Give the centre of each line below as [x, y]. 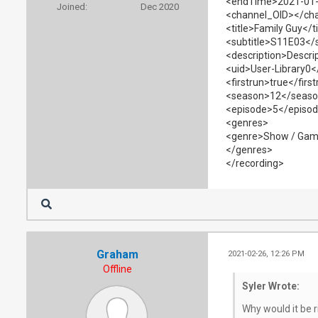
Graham [117, 254]
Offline [117, 269]
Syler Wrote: [270, 286]
